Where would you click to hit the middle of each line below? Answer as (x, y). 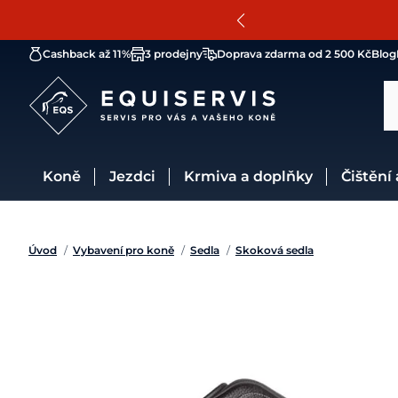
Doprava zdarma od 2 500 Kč (294, 54)
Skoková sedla (275, 250)
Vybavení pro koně (123, 250)
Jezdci (136, 176)
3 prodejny (174, 54)
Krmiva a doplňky (254, 176)
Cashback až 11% (87, 54)
